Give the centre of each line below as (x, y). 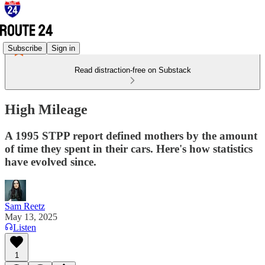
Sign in (63, 48)
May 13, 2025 (31, 216)
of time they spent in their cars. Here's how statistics (129, 148)
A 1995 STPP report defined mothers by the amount (131, 135)
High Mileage (46, 109)
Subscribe (25, 48)
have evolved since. (51, 161)
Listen (25, 227)
